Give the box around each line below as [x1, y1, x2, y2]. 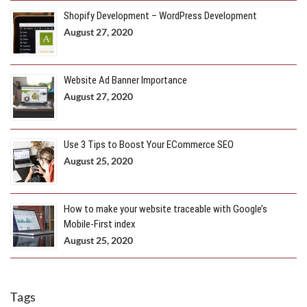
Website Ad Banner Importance [64, 73, 187, 86]
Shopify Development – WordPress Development [64, 9, 257, 22]
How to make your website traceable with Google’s [64, 202, 267, 215]
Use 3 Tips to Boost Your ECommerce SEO [64, 138, 234, 151]
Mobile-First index [64, 217, 136, 230]
